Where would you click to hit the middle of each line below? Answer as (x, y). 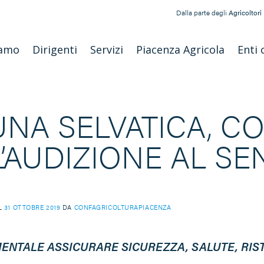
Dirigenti (55, 49)
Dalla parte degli (202, 12)
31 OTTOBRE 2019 (32, 207)
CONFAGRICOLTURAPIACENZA (123, 207)
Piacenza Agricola (180, 49)
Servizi (106, 49)
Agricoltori (245, 12)
